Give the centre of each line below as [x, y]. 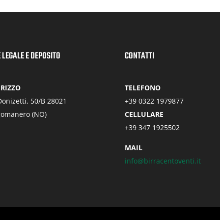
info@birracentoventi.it [163, 161]
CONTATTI [139, 56]
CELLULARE [144, 114]
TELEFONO [142, 87]
